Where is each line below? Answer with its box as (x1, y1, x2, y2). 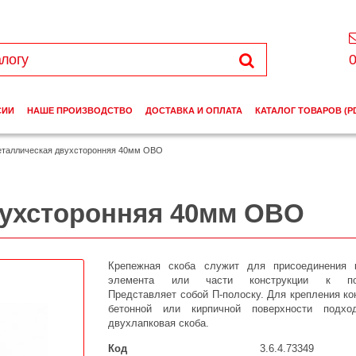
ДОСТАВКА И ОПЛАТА (145, 106, 242, 116)
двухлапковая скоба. (108, 317, 210, 330)
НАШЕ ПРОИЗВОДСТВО (26, 106, 133, 116)
